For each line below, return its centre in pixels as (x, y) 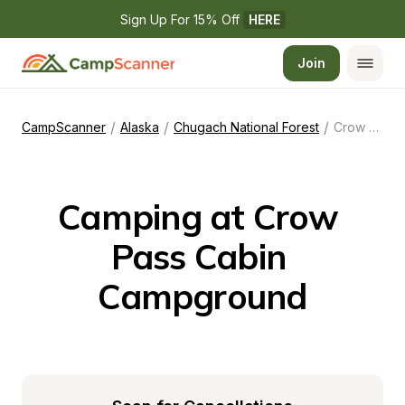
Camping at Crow (198, 217)
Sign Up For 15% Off (181, 19)
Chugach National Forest (246, 127)
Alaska (140, 127)
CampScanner (64, 127)
